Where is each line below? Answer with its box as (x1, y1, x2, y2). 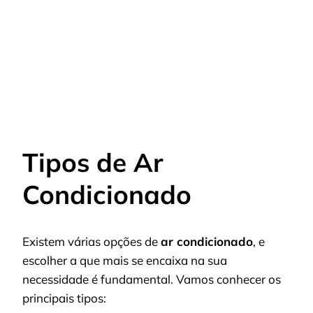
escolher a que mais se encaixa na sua (22, 252, 227, 268)
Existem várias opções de (22, 233, 161, 249)
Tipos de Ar (22, 146, 163, 179)
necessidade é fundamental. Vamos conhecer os (22, 271, 281, 286)
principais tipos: (22, 290, 106, 305)
